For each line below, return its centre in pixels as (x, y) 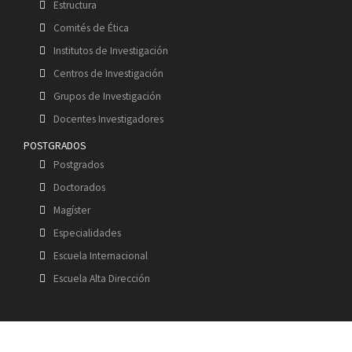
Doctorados (79, 188)
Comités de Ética (91, 28)
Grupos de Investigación (107, 97)
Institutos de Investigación (111, 51)
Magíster (72, 211)
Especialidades (87, 233)
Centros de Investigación (108, 74)
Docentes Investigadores (108, 119)
